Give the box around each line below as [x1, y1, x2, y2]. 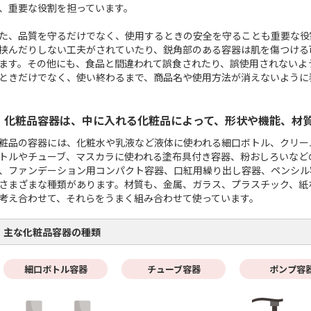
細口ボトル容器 [24, 262, 87, 276]
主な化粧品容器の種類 [3, 225, 101, 239]
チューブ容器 [146, 262, 201, 276]
